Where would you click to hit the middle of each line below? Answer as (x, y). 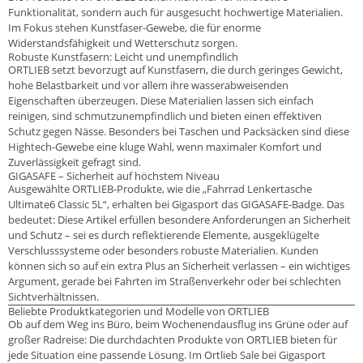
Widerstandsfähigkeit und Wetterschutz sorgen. (123, 43)
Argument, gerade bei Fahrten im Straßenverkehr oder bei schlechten (175, 281)
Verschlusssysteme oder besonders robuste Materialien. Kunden (163, 250)
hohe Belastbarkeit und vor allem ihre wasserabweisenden (148, 85)
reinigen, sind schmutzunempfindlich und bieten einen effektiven (165, 115)
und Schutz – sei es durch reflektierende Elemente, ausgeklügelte (164, 235)
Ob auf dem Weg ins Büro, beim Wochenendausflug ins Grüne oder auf (178, 324)
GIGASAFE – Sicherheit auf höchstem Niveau (114, 175)
